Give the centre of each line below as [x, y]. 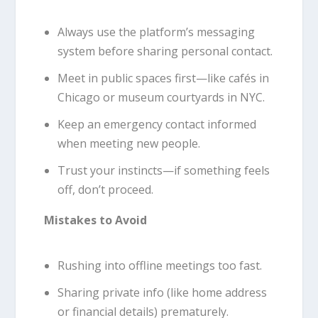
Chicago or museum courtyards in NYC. [161, 97]
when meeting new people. [128, 143]
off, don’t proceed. [105, 190]
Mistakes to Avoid [96, 220]
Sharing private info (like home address [162, 293]
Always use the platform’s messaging [156, 32]
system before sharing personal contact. [165, 51]
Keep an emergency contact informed [157, 124]
